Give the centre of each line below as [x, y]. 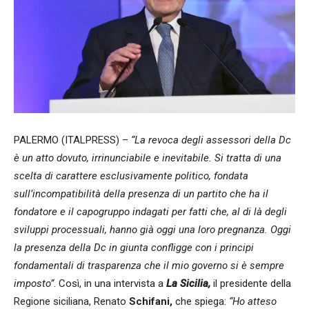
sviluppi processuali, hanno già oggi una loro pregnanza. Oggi [152, 229]
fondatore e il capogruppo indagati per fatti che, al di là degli [150, 211]
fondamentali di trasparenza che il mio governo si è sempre [149, 265]
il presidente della [251, 283]
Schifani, [151, 301]
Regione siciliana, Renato [71, 301]
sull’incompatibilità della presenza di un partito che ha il [141, 193]
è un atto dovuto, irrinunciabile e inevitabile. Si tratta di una [148, 158]
